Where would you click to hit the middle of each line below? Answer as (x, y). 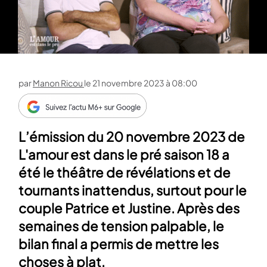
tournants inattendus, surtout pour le (133, 190)
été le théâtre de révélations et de (125, 173)
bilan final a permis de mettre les (119, 244)
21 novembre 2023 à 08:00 (145, 83)
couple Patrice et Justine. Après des (129, 208)
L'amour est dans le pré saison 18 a (124, 155)
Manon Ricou (58, 83)
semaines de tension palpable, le (121, 226)
